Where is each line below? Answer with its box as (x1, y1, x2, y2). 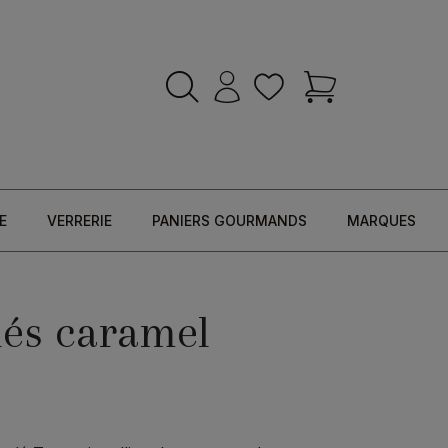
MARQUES (346, 212, 416, 230)
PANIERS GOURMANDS (151, 212, 307, 230)
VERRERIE (46, 212, 112, 230)
